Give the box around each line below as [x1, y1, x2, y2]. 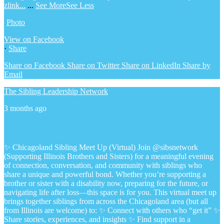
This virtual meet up [153, 188, 216, 197]
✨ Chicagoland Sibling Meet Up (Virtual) [4, 143, 137, 152]
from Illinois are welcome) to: [4, 206, 99, 215]
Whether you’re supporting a [115, 170, 206, 179]
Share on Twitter [67, 61, 119, 70]
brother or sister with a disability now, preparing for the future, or [4, 179, 208, 188]
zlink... [4, 1, 25, 10]
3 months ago [4, 104, 46, 113]
